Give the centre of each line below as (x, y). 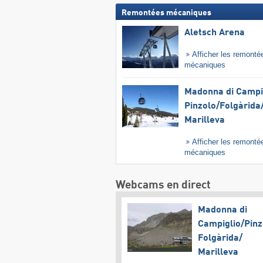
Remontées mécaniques (166, 13)
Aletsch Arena (214, 33)
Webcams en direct (163, 185)
